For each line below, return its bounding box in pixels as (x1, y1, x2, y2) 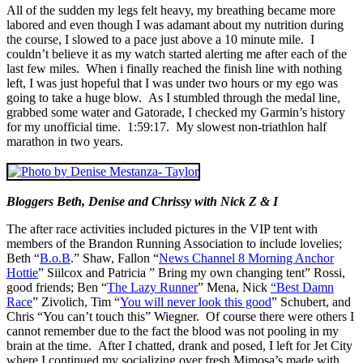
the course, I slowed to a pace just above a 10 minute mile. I (6, 32, 314, 46)
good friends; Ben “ (6, 280, 107, 294)
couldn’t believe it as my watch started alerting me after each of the (6, 46, 347, 61)
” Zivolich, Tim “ (32, 294, 120, 309)
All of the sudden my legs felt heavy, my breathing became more (6, 2, 335, 17)
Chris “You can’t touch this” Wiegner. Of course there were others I (6, 309, 354, 323)
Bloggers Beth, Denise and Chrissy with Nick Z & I (6, 194, 278, 208)
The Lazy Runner (107, 280, 198, 294)
